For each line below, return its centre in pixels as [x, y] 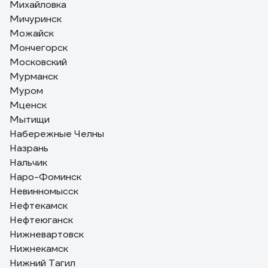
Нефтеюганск [41, 220]
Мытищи [30, 119]
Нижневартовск [47, 234]
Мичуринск [36, 19]
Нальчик [28, 162]
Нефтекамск [39, 205]
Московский [38, 62]
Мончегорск [39, 48]
